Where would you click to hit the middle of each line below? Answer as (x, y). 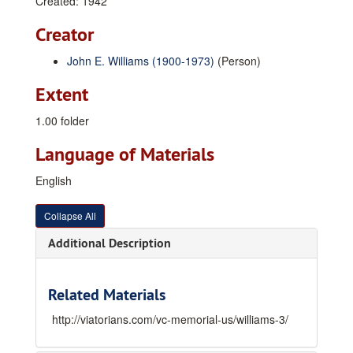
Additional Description (110, 243)
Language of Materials (125, 154)
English (54, 180)
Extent (62, 94)
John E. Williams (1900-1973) (141, 61)
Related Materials (107, 295)
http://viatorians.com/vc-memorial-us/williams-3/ (170, 319)
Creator (65, 34)
